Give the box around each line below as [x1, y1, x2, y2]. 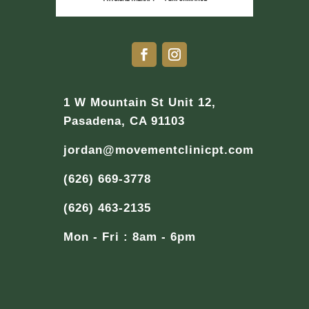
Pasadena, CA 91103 [63, 114, 185, 128]
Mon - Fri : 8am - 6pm [63, 230, 196, 244]
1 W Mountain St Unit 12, [63, 96, 216, 110]
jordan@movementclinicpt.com [63, 143, 254, 157]
